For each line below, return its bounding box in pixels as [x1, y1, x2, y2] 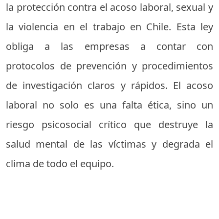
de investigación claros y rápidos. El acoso [6, 78, 213, 92]
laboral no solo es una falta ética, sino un [6, 98, 213, 111]
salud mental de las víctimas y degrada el [6, 137, 213, 151]
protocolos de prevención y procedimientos [6, 59, 213, 72]
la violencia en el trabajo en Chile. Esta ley [6, 20, 213, 33]
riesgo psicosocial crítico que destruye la [6, 117, 213, 131]
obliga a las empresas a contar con [6, 39, 213, 53]
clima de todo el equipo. [6, 156, 114, 170]
